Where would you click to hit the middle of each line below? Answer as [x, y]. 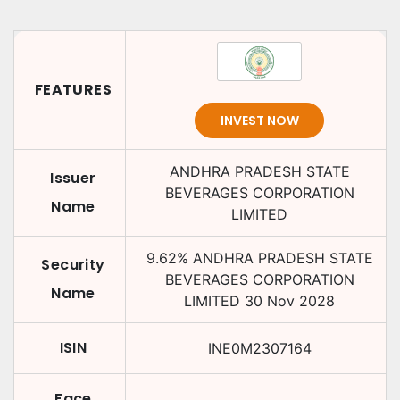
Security [73, 265]
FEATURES [73, 90]
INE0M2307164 [259, 348]
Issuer [73, 178]
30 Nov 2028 [290, 301]
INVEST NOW [259, 120]
